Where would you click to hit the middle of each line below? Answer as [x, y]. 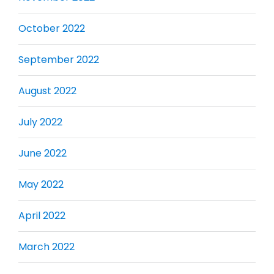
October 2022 [52, 28]
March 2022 [46, 246]
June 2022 [43, 153]
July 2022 [40, 122]
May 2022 [41, 184]
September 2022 [59, 59]
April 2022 [42, 215]
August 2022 [47, 91]
